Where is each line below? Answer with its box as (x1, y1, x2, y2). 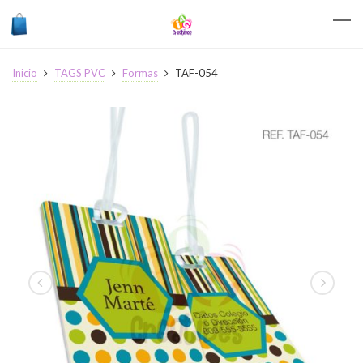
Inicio (12, 66, 37, 79)
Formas (122, 66, 158, 79)
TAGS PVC (54, 66, 105, 79)
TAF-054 (173, 66, 218, 79)
